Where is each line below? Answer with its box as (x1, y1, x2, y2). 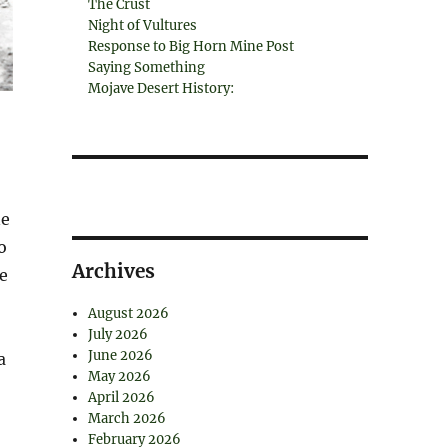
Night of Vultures (88, 17, 198, 34)
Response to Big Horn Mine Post (88, 38, 295, 55)
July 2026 (88, 326, 149, 343)
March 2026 (88, 410, 167, 427)
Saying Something (88, 59, 206, 76)
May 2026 (88, 368, 152, 385)
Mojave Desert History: (88, 80, 235, 97)
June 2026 (88, 347, 154, 364)
